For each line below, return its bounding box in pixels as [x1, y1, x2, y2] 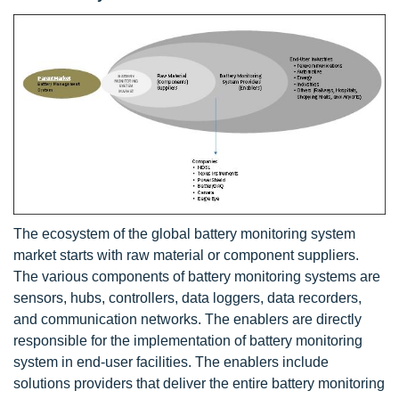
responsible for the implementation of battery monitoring [13, 333, 362, 349]
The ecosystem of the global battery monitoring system [13, 226, 355, 242]
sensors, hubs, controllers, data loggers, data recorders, [13, 290, 362, 306]
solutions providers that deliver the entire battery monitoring [13, 376, 385, 392]
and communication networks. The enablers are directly [13, 312, 362, 328]
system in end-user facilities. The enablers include [13, 354, 329, 370]
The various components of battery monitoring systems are [13, 269, 380, 285]
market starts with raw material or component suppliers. [13, 248, 359, 264]
